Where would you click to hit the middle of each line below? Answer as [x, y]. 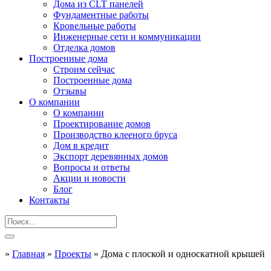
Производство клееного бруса [115, 135]
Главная [28, 254]
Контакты [49, 200]
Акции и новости [90, 178]
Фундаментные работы [101, 15]
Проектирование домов [102, 124]
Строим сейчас [84, 69]
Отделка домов [84, 47]
